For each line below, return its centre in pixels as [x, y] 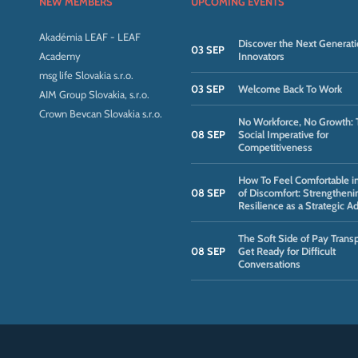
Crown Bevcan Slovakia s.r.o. [100, 113]
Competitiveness [275, 147]
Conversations [269, 264]
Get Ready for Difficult [286, 251]
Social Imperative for [283, 134]
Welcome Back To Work [290, 89]
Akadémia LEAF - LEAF [89, 37]
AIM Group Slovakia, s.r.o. [94, 94]
